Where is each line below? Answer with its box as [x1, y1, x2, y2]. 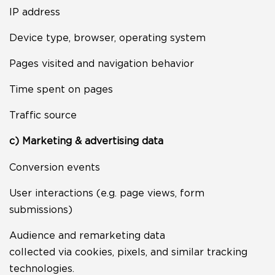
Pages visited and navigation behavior [9, 58, 194, 69]
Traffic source [9, 109, 77, 120]
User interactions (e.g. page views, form [9, 187, 204, 198]
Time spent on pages [9, 83, 113, 95]
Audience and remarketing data [9, 230, 165, 241]
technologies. [9, 263, 74, 274]
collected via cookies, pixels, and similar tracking [9, 246, 247, 257]
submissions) [9, 204, 72, 215]
